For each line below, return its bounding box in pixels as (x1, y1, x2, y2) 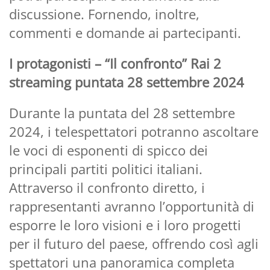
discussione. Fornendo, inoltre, (9, 4, 199, 23)
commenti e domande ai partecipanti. (9, 23, 241, 42)
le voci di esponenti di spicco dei (9, 140, 208, 159)
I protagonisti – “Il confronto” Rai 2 (9, 54, 221, 72)
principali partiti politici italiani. (9, 159, 202, 178)
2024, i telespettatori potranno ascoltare (9, 122, 259, 140)
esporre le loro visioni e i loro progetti (9, 215, 241, 234)
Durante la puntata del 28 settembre (9, 103, 235, 122)
